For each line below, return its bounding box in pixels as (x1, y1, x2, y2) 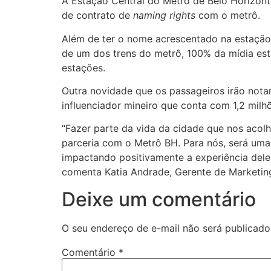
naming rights (133, 9, 195, 22)
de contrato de (62, 9, 133, 22)
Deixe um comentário (62, 187, 256, 211)
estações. (62, 61, 105, 74)
